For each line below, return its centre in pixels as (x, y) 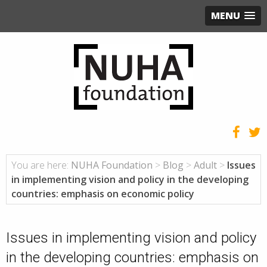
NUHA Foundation (112, 165)
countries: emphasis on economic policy (103, 193)
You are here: (40, 165)
